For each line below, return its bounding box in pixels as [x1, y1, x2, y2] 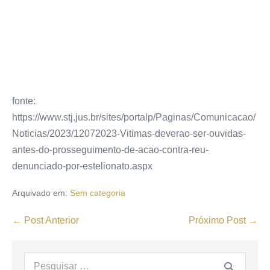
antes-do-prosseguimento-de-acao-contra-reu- [12, 144, 209, 155]
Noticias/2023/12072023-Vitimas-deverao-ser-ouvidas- [12, 128, 246, 139]
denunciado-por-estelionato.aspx [12, 160, 152, 171]
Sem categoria [70, 187, 125, 198]
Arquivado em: [12, 187, 67, 198]
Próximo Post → [189, 215, 258, 225]
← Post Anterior [12, 215, 79, 225]
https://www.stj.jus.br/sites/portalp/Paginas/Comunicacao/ [12, 111, 256, 122]
